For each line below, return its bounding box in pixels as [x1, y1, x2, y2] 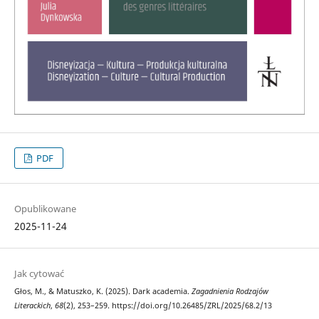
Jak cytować [14, 267, 64, 281]
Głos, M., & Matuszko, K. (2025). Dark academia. [14, 286, 192, 297]
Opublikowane [14, 202, 76, 216]
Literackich [14, 300, 51, 311]
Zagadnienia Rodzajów [191, 286, 268, 297]
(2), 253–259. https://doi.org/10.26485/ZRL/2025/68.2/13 [63, 300, 272, 311]
